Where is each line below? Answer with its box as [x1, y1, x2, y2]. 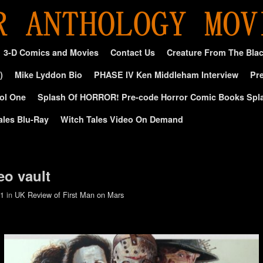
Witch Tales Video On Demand [60, 113, 183, 125]
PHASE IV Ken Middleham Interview [94, 69, 238, 80]
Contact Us [110, 46, 155, 58]
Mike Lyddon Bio [15, 69, 82, 80]
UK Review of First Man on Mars [15, 188, 124, 200]
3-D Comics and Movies [4, 46, 99, 58]
